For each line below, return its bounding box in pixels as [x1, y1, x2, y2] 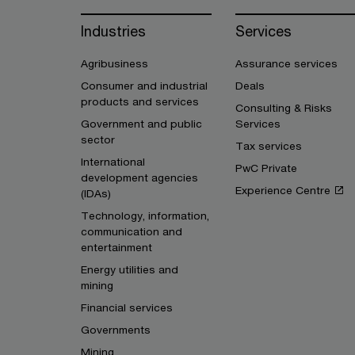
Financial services [81, 301, 173, 314]
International [81, 155, 145, 168]
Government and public [81, 117, 202, 130]
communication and [81, 225, 182, 238]
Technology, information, [81, 209, 209, 222]
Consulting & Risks [235, 101, 332, 114]
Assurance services [235, 57, 338, 70]
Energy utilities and [81, 263, 178, 276]
